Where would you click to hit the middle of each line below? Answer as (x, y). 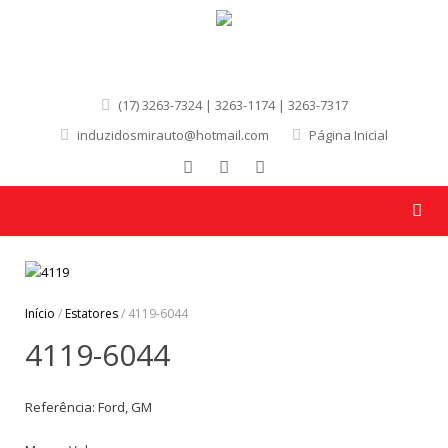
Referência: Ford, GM (88, 407)
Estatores (91, 313)
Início (40, 313)
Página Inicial (348, 135)
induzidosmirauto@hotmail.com (173, 135)
